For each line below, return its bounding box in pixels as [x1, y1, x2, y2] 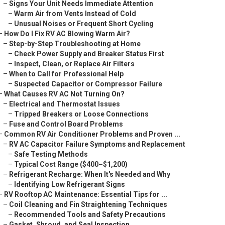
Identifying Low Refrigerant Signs [14, 180, 125, 188]
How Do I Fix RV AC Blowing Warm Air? [4, 30, 130, 38]
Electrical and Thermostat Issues [9, 100, 120, 108]
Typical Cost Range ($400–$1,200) [14, 160, 128, 168]
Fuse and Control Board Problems [9, 120, 123, 128]
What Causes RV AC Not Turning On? [4, 90, 125, 98]
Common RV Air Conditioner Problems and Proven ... [4, 130, 180, 138]
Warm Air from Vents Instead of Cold [14, 10, 136, 18]
